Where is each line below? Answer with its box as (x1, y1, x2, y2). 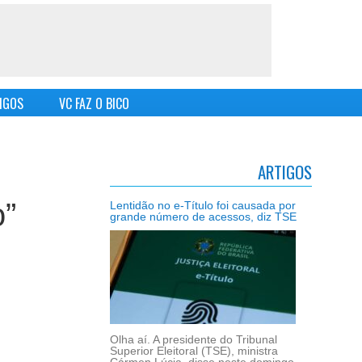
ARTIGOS (258, 159, 312, 184)
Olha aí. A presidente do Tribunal (110, 333, 277, 346)
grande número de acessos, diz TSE (110, 210, 297, 223)
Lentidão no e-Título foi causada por (110, 199, 296, 212)
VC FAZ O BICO (58, 94, 129, 114)
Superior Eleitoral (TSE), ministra (110, 344, 278, 357)
